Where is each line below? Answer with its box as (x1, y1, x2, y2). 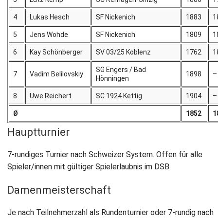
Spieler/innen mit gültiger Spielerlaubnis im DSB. (7, 162, 171, 172)
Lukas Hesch (30, 13, 70, 21)
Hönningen (96, 74, 129, 83)
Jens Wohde (30, 31, 69, 39)
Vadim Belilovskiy (30, 70, 84, 78)
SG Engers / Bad (96, 66, 146, 74)
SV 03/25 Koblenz (96, 48, 151, 56)
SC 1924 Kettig (96, 92, 143, 100)
